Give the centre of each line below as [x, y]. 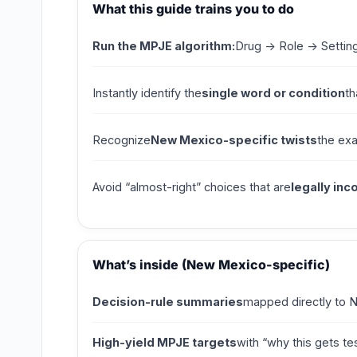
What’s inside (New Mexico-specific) [211, 265]
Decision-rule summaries [168, 302]
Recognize [122, 140]
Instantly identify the [147, 93]
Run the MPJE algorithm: [164, 46]
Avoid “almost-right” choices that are [192, 187]
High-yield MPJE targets [165, 343]
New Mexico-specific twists [234, 140]
